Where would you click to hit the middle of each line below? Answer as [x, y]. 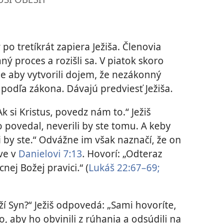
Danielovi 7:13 [50, 154]
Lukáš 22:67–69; [124, 168]
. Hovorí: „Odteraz [122, 154]
